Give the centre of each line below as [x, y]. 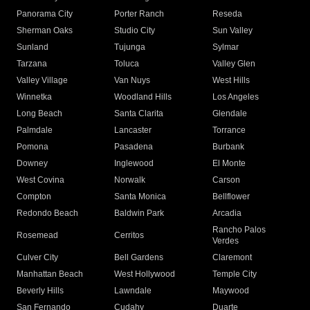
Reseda [227, 14]
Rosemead [37, 236]
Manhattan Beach [50, 274]
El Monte [229, 164]
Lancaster [133, 130]
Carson [226, 180]
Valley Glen [234, 64]
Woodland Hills [143, 97]
